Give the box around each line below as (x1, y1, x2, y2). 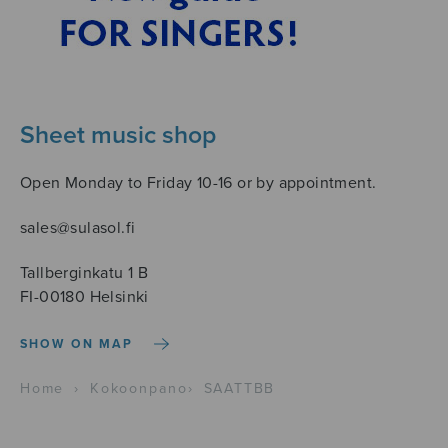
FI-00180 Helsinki (20, 287, 149, 308)
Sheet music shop (20, 120, 216, 151)
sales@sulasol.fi (20, 218, 136, 239)
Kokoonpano (89, 380, 188, 398)
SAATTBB (203, 380, 276, 398)
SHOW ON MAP (20, 336, 134, 352)
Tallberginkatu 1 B (20, 263, 149, 284)
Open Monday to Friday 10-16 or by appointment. (20, 172, 377, 193)
